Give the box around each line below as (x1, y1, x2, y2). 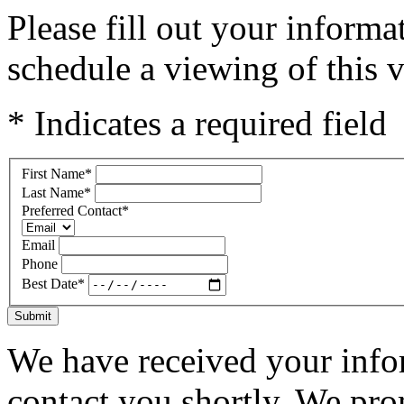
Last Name (22, 184, 84, 200)
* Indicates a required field (7, 104, 387, 142)
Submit (14, 308, 51, 323)
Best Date (22, 276, 78, 292)
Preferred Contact (22, 202, 122, 218)
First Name (22, 165, 85, 181)
